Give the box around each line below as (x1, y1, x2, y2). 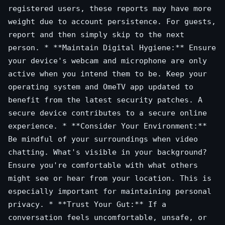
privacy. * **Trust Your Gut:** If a (8, 200, 166, 209)
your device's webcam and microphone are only (8, 56, 207, 65)
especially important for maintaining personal (8, 187, 211, 196)
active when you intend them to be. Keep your (8, 69, 207, 78)
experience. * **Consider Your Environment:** (8, 122, 207, 131)
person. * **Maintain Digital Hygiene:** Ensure (8, 43, 216, 52)
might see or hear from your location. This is (8, 174, 211, 183)
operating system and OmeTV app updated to (8, 82, 193, 91)
